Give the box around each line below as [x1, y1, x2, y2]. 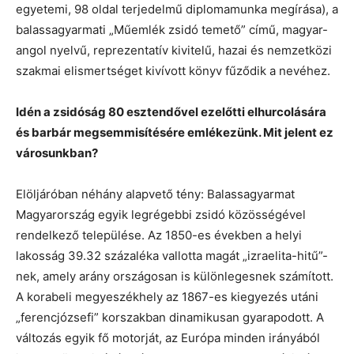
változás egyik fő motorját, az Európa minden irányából [16, 330, 320, 346]
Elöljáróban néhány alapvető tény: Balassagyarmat [16, 186, 295, 202]
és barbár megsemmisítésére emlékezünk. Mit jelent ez [16, 125, 333, 141]
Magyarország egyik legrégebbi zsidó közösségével [16, 207, 306, 223]
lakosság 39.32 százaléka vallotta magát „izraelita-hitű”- [16, 248, 328, 264]
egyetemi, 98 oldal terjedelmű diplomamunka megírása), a [16, 2, 338, 17]
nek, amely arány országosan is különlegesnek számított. [16, 269, 333, 284]
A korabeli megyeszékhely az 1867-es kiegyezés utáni [16, 289, 318, 305]
